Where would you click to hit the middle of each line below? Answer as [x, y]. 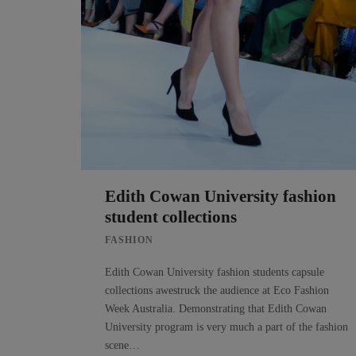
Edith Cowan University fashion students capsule [215, 272]
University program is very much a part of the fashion [226, 327]
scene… [122, 345]
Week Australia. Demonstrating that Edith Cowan [216, 308]
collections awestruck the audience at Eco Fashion [217, 290]
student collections [171, 217]
